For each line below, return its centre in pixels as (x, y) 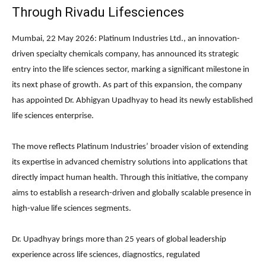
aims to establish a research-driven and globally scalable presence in (132, 194)
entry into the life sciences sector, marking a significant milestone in (131, 70)
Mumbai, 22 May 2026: (55, 39)
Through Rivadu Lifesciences (98, 12)
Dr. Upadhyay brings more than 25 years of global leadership (119, 240)
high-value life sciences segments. (72, 209)
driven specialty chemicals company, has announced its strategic (125, 55)
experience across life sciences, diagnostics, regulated (106, 255)
